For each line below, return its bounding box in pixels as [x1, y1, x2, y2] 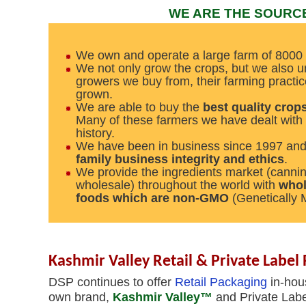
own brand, [48, 290, 113, 304]
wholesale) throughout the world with [75, 178, 279, 192]
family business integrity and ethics [75, 152, 284, 166]
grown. [75, 87, 113, 101]
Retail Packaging [174, 275, 267, 289]
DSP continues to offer [48, 275, 175, 289]
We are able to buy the [75, 100, 203, 114]
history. [75, 126, 115, 140]
